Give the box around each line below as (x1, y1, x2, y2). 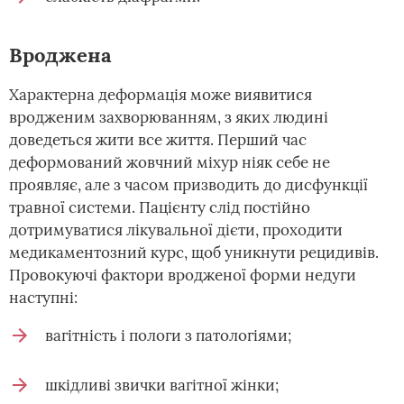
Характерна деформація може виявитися (9, 85, 312, 105)
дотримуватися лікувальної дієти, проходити (9, 220, 343, 240)
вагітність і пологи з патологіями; (45, 326, 291, 345)
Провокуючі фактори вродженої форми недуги (9, 265, 356, 285)
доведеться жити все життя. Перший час (9, 130, 307, 150)
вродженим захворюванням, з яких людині (9, 107, 328, 127)
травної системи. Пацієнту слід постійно (9, 197, 310, 217)
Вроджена (9, 42, 112, 68)
